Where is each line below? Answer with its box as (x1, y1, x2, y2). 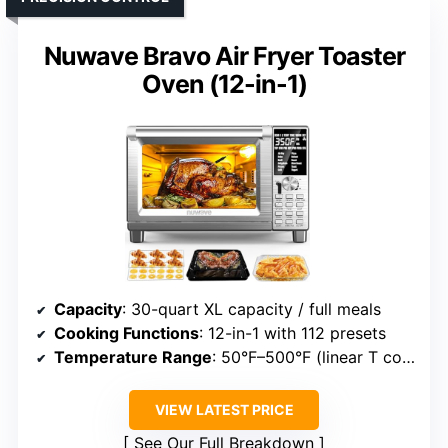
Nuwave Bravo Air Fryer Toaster (43, 41, 405, 72)
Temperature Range (54, 347, 212, 368)
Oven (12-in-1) (141, 69, 307, 100)
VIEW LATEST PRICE (154, 401, 294, 419)
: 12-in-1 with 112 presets (199, 323, 386, 344)
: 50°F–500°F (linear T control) (212, 347, 402, 368)
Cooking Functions (54, 323, 199, 344)
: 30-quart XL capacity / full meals (122, 299, 381, 320)
